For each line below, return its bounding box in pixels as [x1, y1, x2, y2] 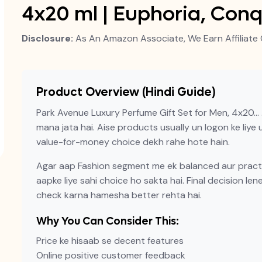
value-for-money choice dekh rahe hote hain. [36, 136, 230, 148]
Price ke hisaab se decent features [36, 235, 184, 247]
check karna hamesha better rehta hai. [36, 189, 202, 201]
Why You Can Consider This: [36, 215, 179, 228]
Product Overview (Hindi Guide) [36, 85, 216, 100]
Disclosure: [21, 32, 73, 44]
